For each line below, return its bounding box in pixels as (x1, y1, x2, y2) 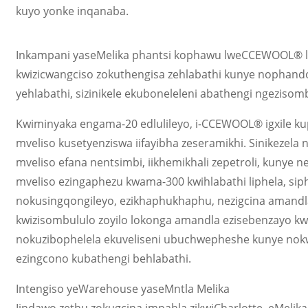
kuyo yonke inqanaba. (16, 3, 129, 19)
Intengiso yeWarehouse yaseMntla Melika (16, 281, 230, 296)
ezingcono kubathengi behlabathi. (16, 251, 192, 266)
